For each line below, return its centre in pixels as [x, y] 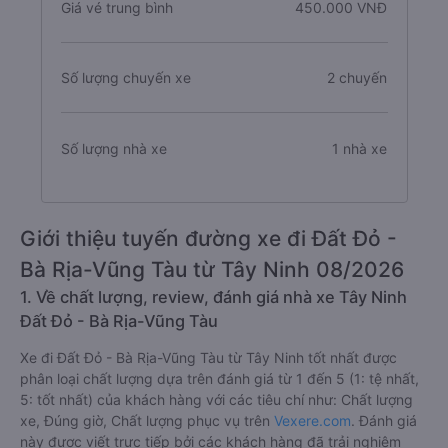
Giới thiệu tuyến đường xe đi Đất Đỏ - [208, 238]
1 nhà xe [360, 148]
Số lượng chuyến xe [125, 77]
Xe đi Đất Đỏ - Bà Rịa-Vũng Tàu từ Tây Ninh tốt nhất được [208, 357]
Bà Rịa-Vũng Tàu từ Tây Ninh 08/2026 [212, 269]
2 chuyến [357, 77]
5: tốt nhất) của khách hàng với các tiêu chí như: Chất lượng [216, 399]
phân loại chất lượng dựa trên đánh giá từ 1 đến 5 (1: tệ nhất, [219, 378]
